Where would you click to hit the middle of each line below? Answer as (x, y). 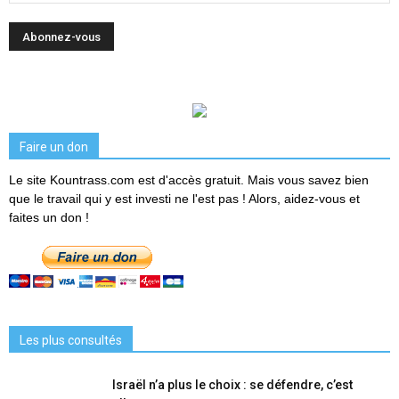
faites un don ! (49, 218)
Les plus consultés (71, 341)
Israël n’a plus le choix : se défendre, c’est (232, 385)
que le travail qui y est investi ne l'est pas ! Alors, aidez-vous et (184, 199)
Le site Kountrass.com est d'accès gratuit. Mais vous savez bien (189, 180)
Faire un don (54, 147)
